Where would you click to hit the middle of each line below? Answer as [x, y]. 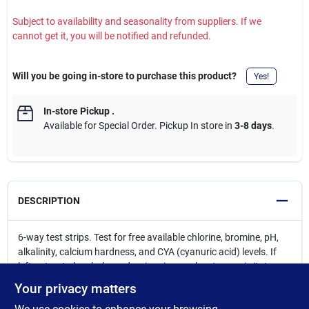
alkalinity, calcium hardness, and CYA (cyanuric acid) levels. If [147, 252]
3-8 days [253, 126]
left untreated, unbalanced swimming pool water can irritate [145, 266]
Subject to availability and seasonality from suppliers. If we [137, 21]
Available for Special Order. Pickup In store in [139, 126]
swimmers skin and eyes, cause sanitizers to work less [132, 281]
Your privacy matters [75, 289]
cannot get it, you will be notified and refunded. [111, 36]
